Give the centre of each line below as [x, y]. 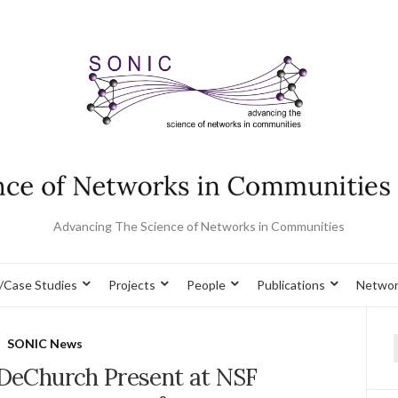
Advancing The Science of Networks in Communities [199, 226]
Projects [132, 284]
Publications [291, 284]
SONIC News [45, 343]
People [206, 284]
